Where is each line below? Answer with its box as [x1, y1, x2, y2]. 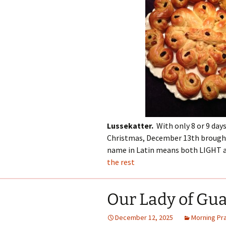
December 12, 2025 [115, 213, 173, 222]
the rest [107, 157, 135, 167]
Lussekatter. [107, 121, 155, 131]
